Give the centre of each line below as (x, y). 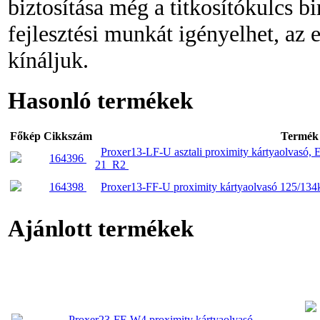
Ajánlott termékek (101, 229)
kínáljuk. (48, 60)
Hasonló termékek (100, 100)
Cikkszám (68, 136)
